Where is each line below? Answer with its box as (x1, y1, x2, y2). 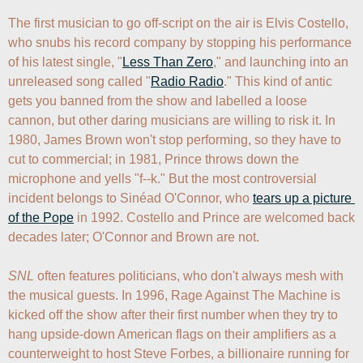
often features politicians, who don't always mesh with (34, 268, 344, 283)
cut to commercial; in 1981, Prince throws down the (8, 152, 299, 166)
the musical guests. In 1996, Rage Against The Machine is (8, 288, 340, 302)
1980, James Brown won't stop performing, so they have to (8, 132, 341, 147)
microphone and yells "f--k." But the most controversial (8, 171, 317, 186)
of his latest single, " (8, 54, 122, 69)
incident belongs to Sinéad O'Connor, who (8, 190, 253, 205)
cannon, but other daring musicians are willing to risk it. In (8, 113, 335, 127)
